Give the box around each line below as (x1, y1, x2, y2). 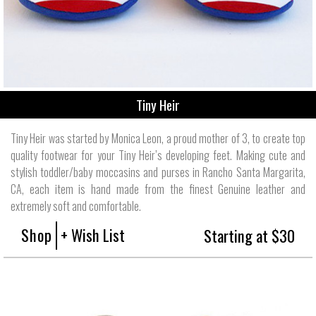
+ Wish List (61, 222, 125, 246)
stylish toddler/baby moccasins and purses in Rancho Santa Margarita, (11, 163, 305, 181)
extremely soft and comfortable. (11, 197, 141, 214)
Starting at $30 (204, 223, 295, 247)
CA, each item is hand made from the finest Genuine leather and (11, 180, 305, 197)
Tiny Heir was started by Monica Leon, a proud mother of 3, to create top (11, 129, 305, 147)
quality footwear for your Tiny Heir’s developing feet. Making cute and (11, 146, 305, 164)
